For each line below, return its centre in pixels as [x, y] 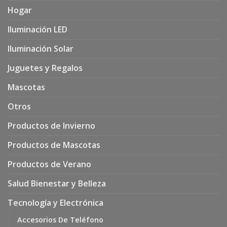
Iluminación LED [37, 29]
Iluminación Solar [41, 48]
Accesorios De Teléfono [60, 219]
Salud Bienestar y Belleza [57, 183]
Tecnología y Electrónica [55, 202]
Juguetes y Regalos [45, 68]
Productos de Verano [49, 164]
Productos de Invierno [51, 125]
